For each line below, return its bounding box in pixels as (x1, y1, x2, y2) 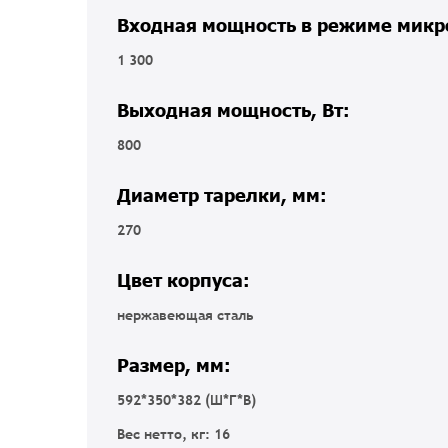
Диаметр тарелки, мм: (117, 183, 332, 206)
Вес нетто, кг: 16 (117, 425, 230, 444)
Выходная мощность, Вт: (117, 98, 355, 122)
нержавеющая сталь (117, 305, 254, 324)
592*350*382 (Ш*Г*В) (117, 390, 256, 409)
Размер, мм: (117, 352, 236, 376)
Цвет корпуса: (117, 267, 255, 291)
